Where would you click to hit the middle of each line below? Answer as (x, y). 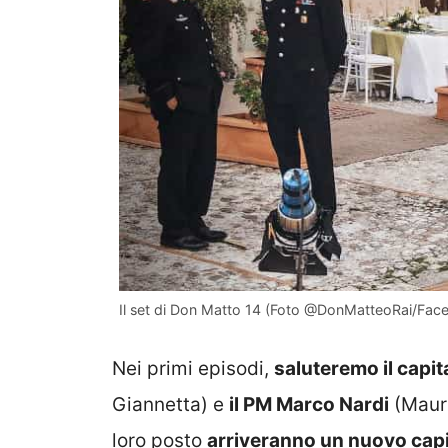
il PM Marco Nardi (309, 405)
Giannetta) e (170, 405)
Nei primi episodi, (193, 369)
